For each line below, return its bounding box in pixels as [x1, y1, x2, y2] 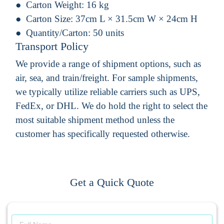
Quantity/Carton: [26, 27, 93, 38]
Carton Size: [26, 13, 75, 24]
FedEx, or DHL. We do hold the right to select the [15, 100, 207, 111]
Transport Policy [15, 39, 88, 52]
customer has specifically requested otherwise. [15, 128, 190, 139]
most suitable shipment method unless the [15, 114, 174, 125]
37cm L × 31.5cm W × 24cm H [75, 13, 197, 24]
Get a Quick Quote [70, 175, 154, 188]
